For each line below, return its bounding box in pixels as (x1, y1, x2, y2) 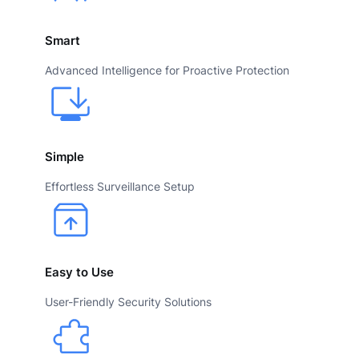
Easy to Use (45, 265, 114, 280)
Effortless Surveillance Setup (45, 179, 195, 193)
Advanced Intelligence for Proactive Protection (45, 63, 289, 78)
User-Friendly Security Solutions (45, 295, 212, 309)
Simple (45, 149, 84, 164)
